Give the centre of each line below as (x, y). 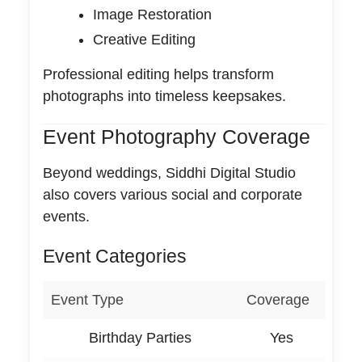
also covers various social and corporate (172, 194)
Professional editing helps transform (158, 74)
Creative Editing (144, 39)
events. (66, 216)
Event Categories (114, 256)
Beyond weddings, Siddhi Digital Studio (169, 173)
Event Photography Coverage (176, 136)
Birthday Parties (141, 337)
